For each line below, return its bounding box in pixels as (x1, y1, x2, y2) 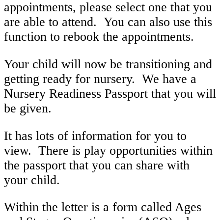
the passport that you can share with (4, 158, 190, 172)
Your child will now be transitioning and (4, 57, 212, 72)
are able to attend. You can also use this (4, 15, 212, 29)
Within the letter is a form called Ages (4, 200, 201, 215)
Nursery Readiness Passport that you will (4, 86, 216, 101)
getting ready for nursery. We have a (4, 72, 196, 86)
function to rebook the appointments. (4, 29, 194, 44)
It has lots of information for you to (4, 128, 187, 143)
